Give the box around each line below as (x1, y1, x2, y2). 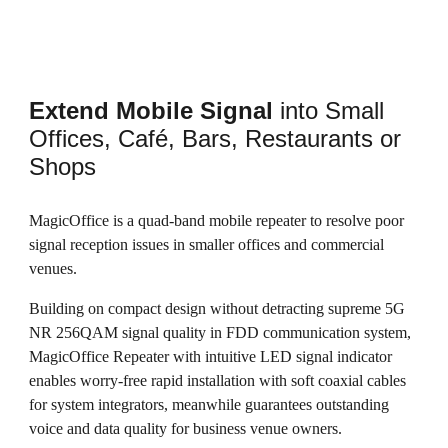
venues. (29, 260, 78, 277)
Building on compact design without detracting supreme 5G (29, 300, 406, 317)
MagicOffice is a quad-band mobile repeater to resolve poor (29, 212, 405, 229)
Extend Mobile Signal (29, 97, 274, 124)
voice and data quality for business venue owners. (29, 420, 343, 437)
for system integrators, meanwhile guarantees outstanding (29, 396, 390, 413)
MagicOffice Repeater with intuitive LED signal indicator (29, 348, 393, 365)
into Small (273, 97, 385, 124)
